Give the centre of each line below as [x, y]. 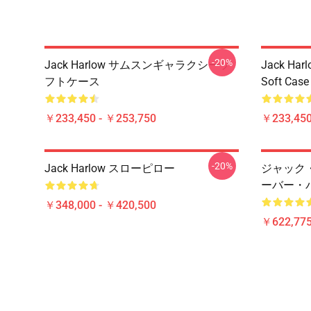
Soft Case [285, 82]
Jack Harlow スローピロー [110, 168]
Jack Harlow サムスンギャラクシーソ [137, 65]
